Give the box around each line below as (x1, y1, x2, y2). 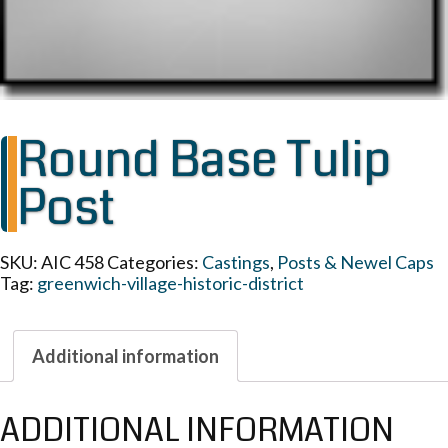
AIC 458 (41, 251, 104, 273)
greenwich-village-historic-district (37, 272, 304, 294)
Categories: (107, 251, 202, 273)
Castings (202, 251, 270, 273)
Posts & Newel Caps (277, 251, 434, 273)
